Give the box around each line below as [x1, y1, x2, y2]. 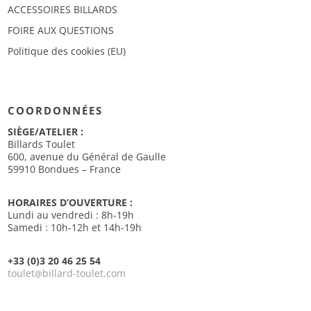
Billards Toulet [8, 137, 76, 151]
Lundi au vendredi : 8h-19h [8, 208, 135, 221]
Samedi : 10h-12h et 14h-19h [8, 220, 142, 234]
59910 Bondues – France [8, 162, 121, 176]
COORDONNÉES [8, 103, 103, 117]
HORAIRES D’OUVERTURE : [8, 195, 133, 209]
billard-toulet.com [42, 266, 126, 280]
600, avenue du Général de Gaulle [8, 149, 167, 163]
